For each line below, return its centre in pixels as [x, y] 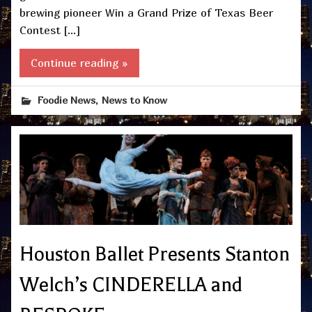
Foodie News [67, 100]
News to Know [135, 100]
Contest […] [50, 30]
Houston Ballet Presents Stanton [155, 254]
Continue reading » [79, 62]
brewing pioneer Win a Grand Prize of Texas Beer [146, 13]
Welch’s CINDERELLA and [131, 284]
